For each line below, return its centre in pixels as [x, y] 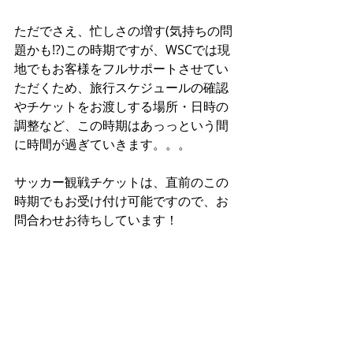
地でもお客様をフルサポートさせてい [121, 69]
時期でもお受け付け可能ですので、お [121, 201]
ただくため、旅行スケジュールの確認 [121, 87]
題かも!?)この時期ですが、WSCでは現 [122, 50]
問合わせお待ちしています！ [98, 220]
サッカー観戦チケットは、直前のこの [121, 182]
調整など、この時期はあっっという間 [121, 125]
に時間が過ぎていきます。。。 [104, 144]
